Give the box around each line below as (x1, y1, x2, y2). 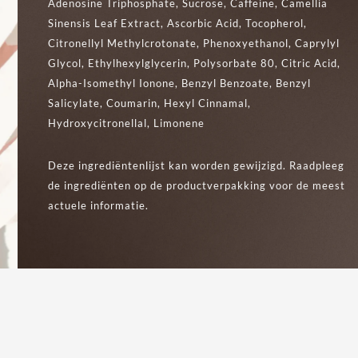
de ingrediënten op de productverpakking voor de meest (48, 178, 346, 192)
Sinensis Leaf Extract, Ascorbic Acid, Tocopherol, (48, 16, 308, 30)
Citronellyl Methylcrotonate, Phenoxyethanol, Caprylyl (48, 36, 340, 50)
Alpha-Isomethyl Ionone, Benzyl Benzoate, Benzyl (48, 76, 312, 89)
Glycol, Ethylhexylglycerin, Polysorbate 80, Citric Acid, (48, 56, 341, 70)
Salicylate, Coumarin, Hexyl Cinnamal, (48, 96, 252, 109)
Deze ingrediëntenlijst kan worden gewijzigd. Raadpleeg (48, 158, 345, 172)
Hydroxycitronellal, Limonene (48, 116, 205, 129)
